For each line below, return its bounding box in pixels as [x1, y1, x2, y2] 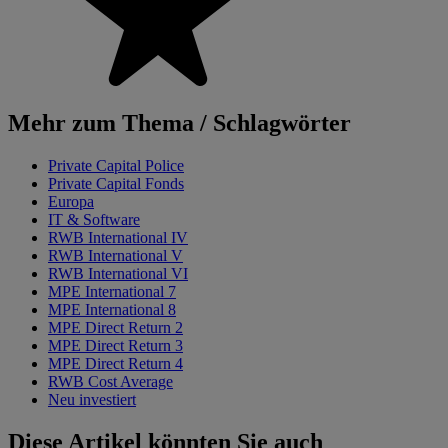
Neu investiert [48, 391, 136, 409]
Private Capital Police [48, 157, 184, 175]
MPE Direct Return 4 [48, 355, 183, 373]
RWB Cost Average [48, 373, 173, 391]
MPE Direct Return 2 [48, 319, 183, 337]
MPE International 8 [48, 301, 176, 319]
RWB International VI [48, 265, 188, 283]
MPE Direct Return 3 [48, 337, 183, 355]
